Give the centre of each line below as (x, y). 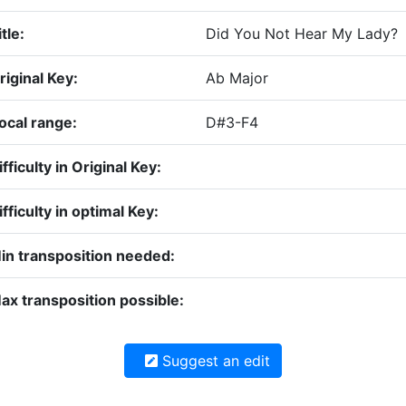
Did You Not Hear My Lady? (301, 34)
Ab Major (237, 78)
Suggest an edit (214, 361)
